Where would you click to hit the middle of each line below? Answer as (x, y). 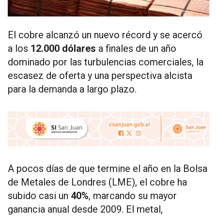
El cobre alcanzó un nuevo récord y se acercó (105, 35)
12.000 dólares (63, 48)
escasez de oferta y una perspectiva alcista (100, 76)
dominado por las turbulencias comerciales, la (106, 62)
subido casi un (39, 195)
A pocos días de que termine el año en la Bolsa (108, 168)
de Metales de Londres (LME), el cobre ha (97, 182)
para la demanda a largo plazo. (72, 89)
